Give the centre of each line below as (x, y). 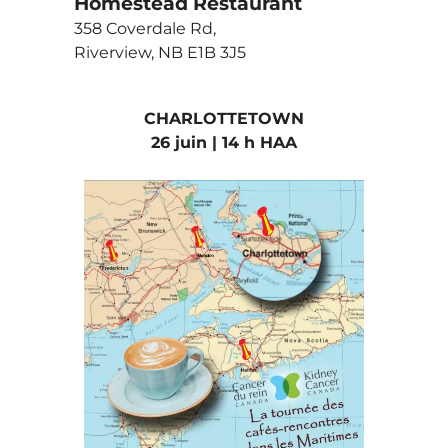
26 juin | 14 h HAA (224, 142)
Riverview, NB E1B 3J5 (160, 52)
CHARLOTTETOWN (224, 118)
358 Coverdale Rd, (145, 28)
